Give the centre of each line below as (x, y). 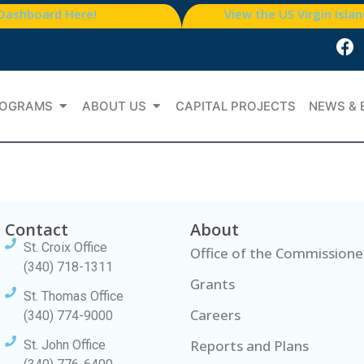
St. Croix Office (65, 248)
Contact (37, 230)
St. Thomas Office (73, 297)
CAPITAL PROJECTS (236, 106)
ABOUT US (114, 106)
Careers (215, 315)
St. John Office (64, 345)
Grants (212, 284)
